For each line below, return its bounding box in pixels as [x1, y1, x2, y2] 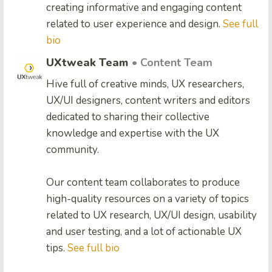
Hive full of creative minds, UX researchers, [46, 76, 244, 91]
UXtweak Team [46, 55, 128, 70]
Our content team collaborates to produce [46, 175, 240, 189]
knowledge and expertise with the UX [46, 126, 219, 140]
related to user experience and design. [46, 16, 223, 31]
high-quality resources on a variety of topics [46, 191, 249, 206]
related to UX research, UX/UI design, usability [46, 208, 257, 222]
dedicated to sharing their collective [46, 109, 209, 124]
